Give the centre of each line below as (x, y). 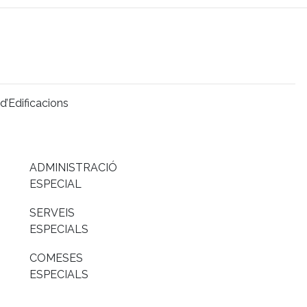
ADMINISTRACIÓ (73, 167)
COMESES (56, 258)
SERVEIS (52, 212)
